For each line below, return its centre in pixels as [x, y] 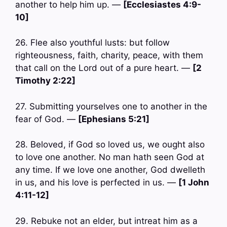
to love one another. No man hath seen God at [110, 157]
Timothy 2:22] [45, 81]
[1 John [194, 183]
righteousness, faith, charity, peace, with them [109, 55]
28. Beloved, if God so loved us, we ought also [110, 145]
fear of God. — [47, 119]
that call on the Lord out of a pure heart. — [104, 68]
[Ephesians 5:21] [114, 119]
